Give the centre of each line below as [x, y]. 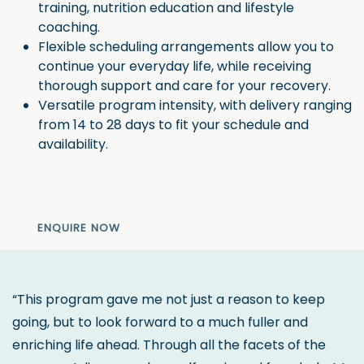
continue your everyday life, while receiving [175, 66]
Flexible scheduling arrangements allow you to [186, 46]
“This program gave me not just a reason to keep [169, 299]
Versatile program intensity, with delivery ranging [195, 105]
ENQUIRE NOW [79, 227]
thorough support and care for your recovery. [184, 85]
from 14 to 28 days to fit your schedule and [173, 124]
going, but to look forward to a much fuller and [160, 322]
